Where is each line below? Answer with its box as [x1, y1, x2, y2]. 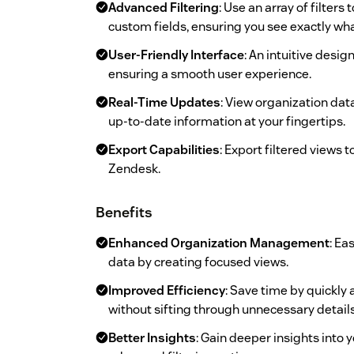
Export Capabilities [108, 141, 220, 159]
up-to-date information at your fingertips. [108, 113, 345, 130]
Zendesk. [108, 160, 160, 178]
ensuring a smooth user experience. [108, 66, 311, 83]
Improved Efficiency [108, 282, 225, 299]
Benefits [96, 203, 153, 222]
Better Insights [108, 330, 196, 347]
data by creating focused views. [108, 254, 288, 271]
